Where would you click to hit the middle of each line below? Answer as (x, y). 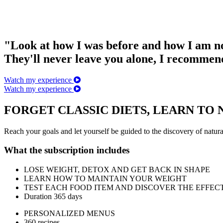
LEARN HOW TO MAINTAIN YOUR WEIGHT (105, 179)
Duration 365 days (53, 197)
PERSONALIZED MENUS (69, 214)
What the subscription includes (67, 150)
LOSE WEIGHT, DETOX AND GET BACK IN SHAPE (117, 170)
